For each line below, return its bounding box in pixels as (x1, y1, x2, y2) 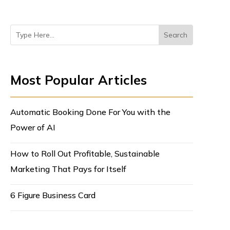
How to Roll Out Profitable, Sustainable (10, 148, 160, 159)
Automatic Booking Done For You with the (10, 107, 170, 118)
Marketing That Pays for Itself (10, 164, 126, 175)
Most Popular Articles (10, 72, 147, 88)
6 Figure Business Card (10, 190, 95, 201)
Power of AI (10, 122, 55, 133)
